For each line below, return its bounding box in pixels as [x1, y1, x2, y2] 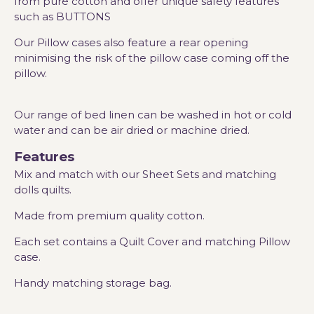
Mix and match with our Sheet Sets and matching [14, 168, 276, 182]
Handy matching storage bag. [14, 276, 172, 290]
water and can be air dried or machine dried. [14, 123, 250, 137]
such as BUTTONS [14, 9, 114, 23]
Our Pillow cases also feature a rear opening [14, 35, 248, 49]
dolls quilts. [14, 183, 71, 197]
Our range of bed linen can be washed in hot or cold [14, 107, 292, 121]
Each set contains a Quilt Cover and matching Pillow [14, 235, 290, 249]
